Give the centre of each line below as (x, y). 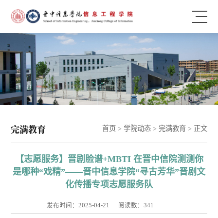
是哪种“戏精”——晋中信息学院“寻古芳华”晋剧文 (109, 172)
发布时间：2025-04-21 (78, 206)
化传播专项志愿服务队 (109, 184)
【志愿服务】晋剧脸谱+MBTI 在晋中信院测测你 (109, 159)
